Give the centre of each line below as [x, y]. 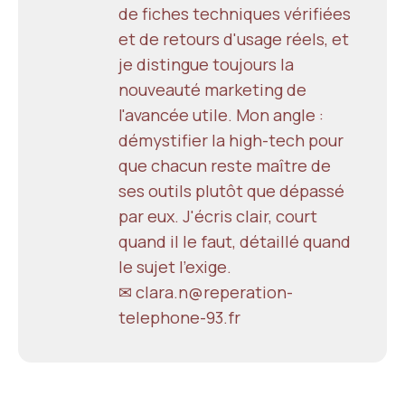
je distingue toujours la [206, 64]
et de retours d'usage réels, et [234, 38]
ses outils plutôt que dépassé [231, 190]
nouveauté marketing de [212, 89]
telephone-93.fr [179, 317]
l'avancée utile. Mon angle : [221, 114]
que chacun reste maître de [225, 165]
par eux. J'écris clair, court [218, 216]
